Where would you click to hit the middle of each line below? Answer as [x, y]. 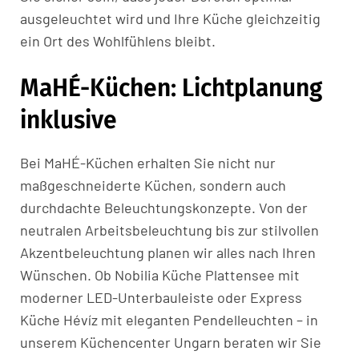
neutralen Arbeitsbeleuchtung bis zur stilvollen [169, 230]
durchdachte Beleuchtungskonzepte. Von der [164, 208]
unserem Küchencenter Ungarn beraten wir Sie [171, 343]
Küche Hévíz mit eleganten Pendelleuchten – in [169, 320]
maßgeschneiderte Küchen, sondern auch [153, 186]
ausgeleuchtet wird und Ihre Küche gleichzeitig [170, 19]
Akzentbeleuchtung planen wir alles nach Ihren [168, 253]
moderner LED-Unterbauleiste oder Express [161, 298]
